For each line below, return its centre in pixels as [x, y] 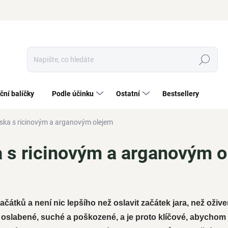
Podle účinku [73, 94]
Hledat [205, 60]
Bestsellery [181, 94]
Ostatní [128, 94]
